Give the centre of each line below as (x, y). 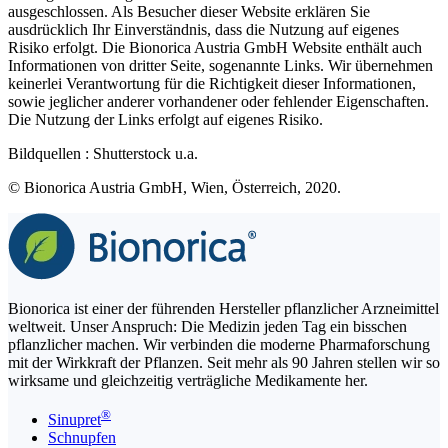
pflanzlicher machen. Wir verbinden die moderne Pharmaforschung (219, 345)
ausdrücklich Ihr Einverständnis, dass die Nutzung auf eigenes (203, 30)
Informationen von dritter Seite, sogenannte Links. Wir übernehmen (220, 66)
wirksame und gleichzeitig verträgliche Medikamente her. (188, 381)
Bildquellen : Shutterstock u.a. (103, 154)
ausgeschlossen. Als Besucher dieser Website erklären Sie (189, 12)
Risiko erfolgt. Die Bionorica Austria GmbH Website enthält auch (215, 48)
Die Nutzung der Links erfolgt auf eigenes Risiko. (165, 120)
